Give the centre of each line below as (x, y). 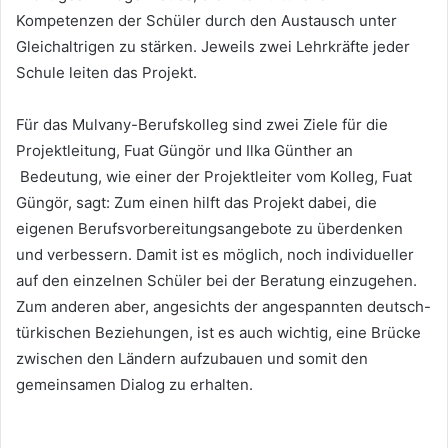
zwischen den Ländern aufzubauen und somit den (192, 359)
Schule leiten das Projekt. (106, 73)
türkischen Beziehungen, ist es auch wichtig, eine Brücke (218, 333)
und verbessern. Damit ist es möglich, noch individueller (215, 255)
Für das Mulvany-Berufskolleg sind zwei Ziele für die (202, 125)
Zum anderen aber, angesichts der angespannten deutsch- (223, 307)
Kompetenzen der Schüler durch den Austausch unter (206, 21)
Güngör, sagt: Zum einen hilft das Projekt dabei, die (196, 203)
